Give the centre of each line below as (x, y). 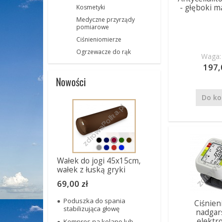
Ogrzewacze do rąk (104, 52)
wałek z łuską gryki (91, 170)
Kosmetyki (91, 7)
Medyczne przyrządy (106, 20)
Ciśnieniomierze (99, 39)
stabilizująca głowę (91, 209)
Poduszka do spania (94, 201)
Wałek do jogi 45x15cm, (99, 161)
